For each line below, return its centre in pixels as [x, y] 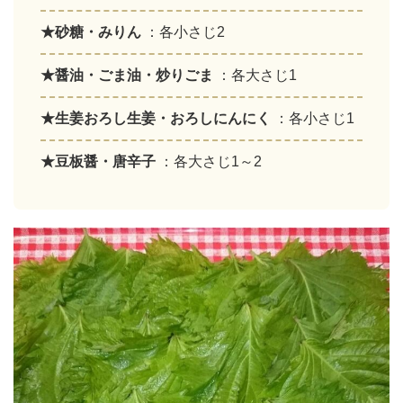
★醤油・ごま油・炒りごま [129, 75]
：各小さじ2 [185, 32]
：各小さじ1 [314, 118]
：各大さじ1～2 [210, 161]
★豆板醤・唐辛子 [100, 161]
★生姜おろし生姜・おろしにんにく [157, 118]
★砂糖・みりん [93, 32]
